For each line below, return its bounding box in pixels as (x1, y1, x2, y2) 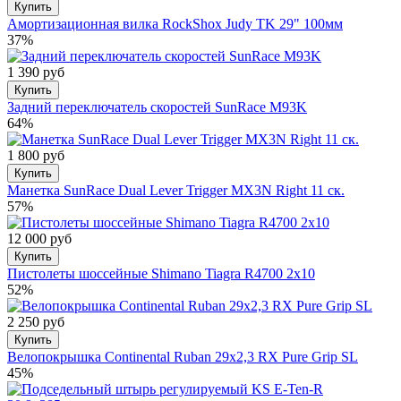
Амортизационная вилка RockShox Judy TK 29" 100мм (7, 15, 343, 31)
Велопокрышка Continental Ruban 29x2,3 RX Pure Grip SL (7, 348, 358, 364)
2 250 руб (7, 313, 64, 329)
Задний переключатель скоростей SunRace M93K (7, 98, 307, 115)
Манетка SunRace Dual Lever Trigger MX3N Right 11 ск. (7, 182, 345, 198)
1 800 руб (7, 147, 64, 163)
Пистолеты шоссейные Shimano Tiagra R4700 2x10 (7, 265, 315, 281)
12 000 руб (7, 230, 72, 246)
